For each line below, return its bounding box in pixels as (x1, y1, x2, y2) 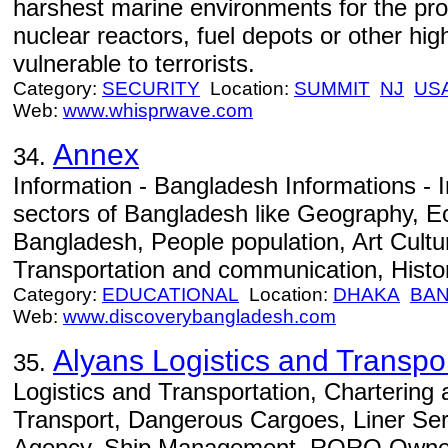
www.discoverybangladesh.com (63, 306, 336, 327)
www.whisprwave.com (63, 100, 253, 121)
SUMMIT (294, 78, 370, 99)
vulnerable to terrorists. (13, 50, 255, 77)
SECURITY (102, 78, 200, 99)
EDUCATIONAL (102, 284, 239, 305)
